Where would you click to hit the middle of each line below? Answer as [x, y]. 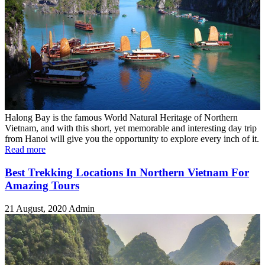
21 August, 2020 [37, 208]
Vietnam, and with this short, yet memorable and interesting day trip [131, 128]
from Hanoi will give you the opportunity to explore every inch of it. [132, 139]
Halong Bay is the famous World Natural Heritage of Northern [121, 118]
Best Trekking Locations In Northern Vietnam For [127, 172]
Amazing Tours [42, 185]
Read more [25, 150]
